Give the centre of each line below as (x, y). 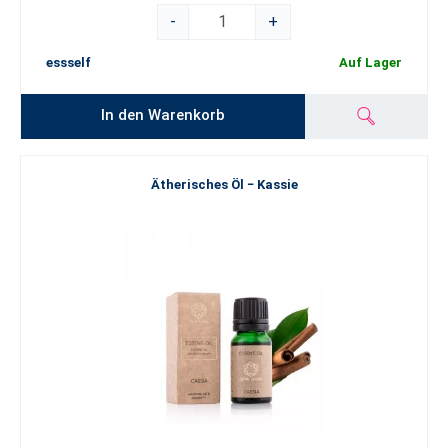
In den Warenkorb (163, 114)
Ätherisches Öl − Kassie (224, 184)
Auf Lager (370, 63)
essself (68, 63)
